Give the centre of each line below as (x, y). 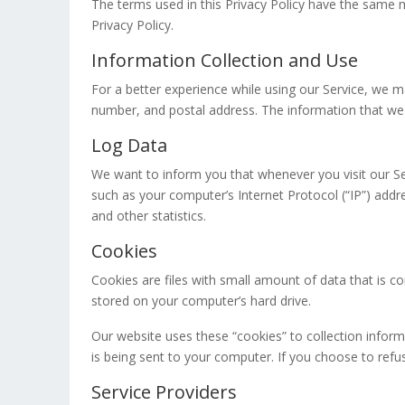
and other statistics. (149, 216)
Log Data (129, 145)
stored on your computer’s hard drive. (201, 301)
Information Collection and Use (225, 60)
